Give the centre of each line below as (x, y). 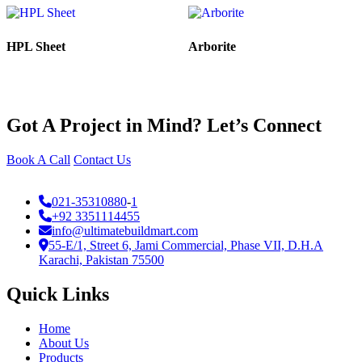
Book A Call (38, 160)
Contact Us (102, 160)
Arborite (212, 46)
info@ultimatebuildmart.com (125, 231)
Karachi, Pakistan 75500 (101, 260)
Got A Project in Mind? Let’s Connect (164, 126)
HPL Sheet (36, 46)
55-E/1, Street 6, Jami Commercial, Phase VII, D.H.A (186, 246)
